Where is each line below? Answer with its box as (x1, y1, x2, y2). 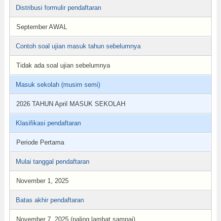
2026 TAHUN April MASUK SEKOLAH (16, 100, 125, 108)
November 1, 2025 (16, 177, 69, 184)
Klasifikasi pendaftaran (15, 119, 81, 127)
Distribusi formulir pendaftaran (15, 4, 101, 11)
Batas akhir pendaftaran (15, 196, 84, 204)
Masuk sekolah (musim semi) (15, 81, 100, 88)
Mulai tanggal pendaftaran (15, 158, 89, 165)
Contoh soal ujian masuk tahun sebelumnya (15, 42, 141, 50)
